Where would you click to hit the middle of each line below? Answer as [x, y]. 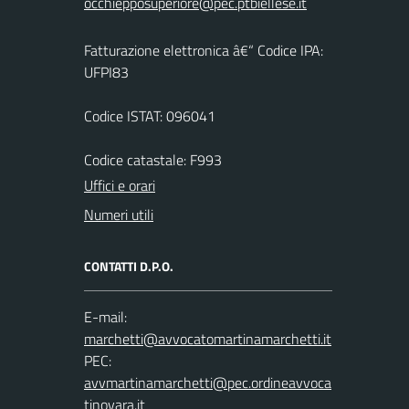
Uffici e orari [120, 185]
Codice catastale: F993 [153, 159]
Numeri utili [119, 214]
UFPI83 [106, 72]
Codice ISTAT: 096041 [150, 115]
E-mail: [105, 316]
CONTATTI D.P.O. [129, 266]
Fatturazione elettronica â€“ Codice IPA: [204, 50]
